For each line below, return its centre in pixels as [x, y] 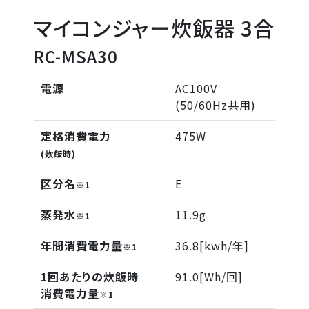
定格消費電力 [76, 136]
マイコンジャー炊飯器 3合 [154, 27]
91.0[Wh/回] [209, 276]
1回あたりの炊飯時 [89, 276]
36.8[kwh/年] [212, 245]
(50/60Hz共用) [215, 104]
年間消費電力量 [81, 245]
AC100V [196, 88]
